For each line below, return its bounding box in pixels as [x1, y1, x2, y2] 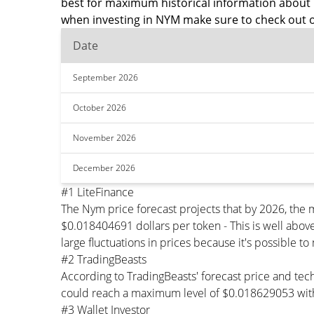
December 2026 [73, 162, 135, 174]
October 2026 [73, 102, 126, 114]
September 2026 [73, 71, 138, 83]
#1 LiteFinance [61, 184, 134, 200]
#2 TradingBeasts [61, 252, 146, 267]
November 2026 [73, 132, 136, 144]
